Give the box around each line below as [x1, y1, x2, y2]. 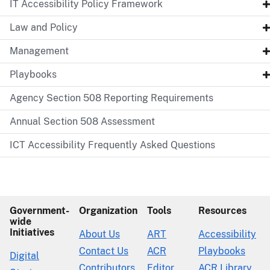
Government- [10, 204, 69, 216]
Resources [198, 204, 246, 216]
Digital [10, 250, 39, 262]
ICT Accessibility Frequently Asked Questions [10, 139, 215, 151]
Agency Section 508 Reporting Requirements [10, 92, 213, 104]
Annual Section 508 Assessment [10, 115, 155, 127]
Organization [79, 204, 137, 216]
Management [10, 45, 69, 57]
